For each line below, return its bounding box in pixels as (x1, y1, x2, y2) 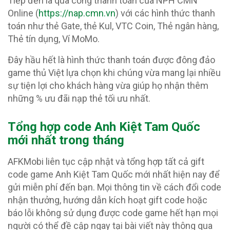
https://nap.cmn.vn (39, 7, 116, 18)
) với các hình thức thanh (116, 7, 215, 18)
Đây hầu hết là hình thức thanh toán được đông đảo (8, 54, 215, 65)
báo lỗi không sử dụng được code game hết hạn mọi (8, 207, 218, 218)
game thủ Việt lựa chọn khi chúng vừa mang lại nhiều (8, 67, 221, 78)
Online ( (8, 7, 39, 18)
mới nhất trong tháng (8, 132, 124, 147)
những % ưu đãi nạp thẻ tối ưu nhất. (8, 92, 150, 104)
